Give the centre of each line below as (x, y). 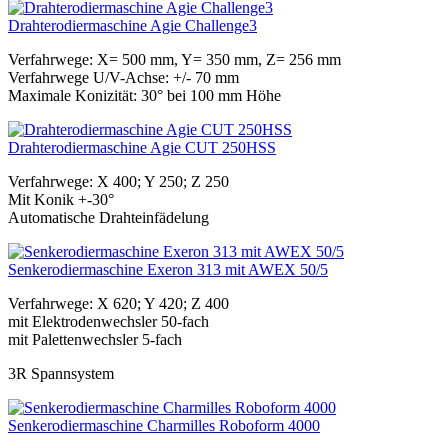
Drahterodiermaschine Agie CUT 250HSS (142, 148)
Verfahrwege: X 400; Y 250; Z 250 (118, 182)
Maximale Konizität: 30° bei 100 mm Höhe (144, 96)
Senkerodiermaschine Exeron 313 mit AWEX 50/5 (168, 270)
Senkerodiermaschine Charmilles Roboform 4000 (164, 426)
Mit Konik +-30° (61, 200)
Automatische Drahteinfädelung (108, 218)
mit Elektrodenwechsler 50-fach (108, 322)
